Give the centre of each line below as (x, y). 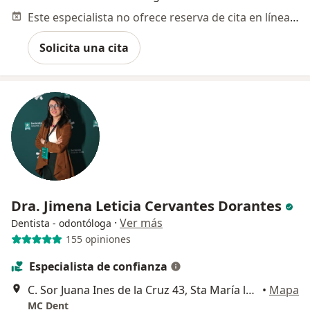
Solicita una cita (84, 47)
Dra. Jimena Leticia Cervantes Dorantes (148, 206)
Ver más (141, 222)
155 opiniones (98, 239)
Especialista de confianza (98, 266)
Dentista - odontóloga (61, 223)
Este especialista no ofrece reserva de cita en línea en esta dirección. (294, 17)
